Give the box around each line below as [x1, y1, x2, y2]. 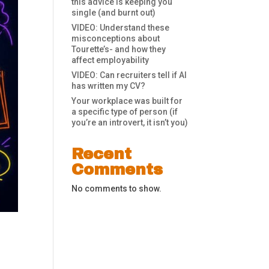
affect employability [71, 55, 150, 65]
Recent [71, 145, 132, 162]
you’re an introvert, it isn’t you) [71, 117, 189, 127]
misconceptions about [71, 33, 160, 43]
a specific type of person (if [71, 106, 178, 116]
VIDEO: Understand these [71, 22, 170, 32]
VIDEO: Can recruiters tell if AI [71, 70, 187, 80]
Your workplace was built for [71, 95, 183, 106]
